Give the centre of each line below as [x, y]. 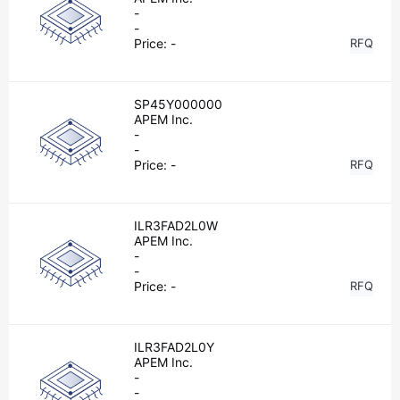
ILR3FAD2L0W [176, 225]
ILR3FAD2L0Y [174, 347]
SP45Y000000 [178, 104]
